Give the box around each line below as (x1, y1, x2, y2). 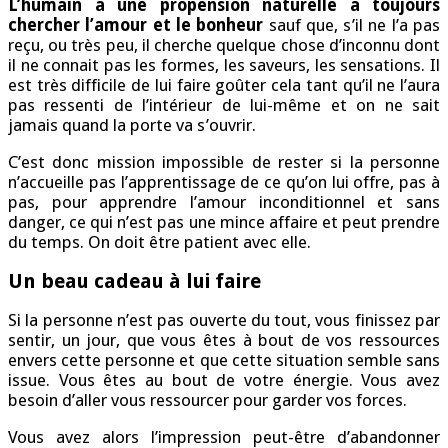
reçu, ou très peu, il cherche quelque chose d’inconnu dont (8, 35, 440, 56)
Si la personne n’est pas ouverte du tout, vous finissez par (8, 310, 440, 331)
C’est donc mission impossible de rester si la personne (8, 152, 440, 173)
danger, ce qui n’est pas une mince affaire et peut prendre (8, 212, 440, 233)
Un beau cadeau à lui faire (8, 269, 261, 294)
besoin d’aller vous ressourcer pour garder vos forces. (8, 390, 407, 411)
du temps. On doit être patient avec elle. (8, 232, 311, 253)
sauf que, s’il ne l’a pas (263, 15, 441, 36)
